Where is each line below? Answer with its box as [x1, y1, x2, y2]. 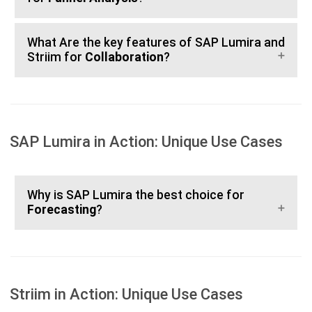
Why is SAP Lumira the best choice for [27, 188, 244, 202]
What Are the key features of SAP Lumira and [27, 36, 285, 49]
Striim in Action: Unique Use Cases [10, 286, 243, 303]
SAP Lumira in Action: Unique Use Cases [10, 133, 283, 150]
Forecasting [27, 203, 96, 217]
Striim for [27, 50, 85, 64]
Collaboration [85, 50, 164, 64]
